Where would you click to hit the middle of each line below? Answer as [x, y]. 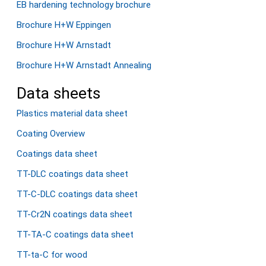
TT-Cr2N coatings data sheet [75, 214]
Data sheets [58, 93]
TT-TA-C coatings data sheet [75, 235]
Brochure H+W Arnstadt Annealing [84, 65]
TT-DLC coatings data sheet [72, 174]
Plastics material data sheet [72, 113]
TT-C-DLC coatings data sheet [77, 194]
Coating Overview [51, 134]
